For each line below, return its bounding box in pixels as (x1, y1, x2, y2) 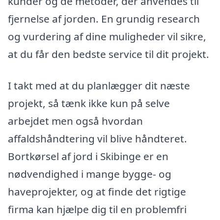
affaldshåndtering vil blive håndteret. (8, 131, 187, 145)
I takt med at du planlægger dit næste (8, 78, 190, 92)
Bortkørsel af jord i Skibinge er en (8, 149, 168, 163)
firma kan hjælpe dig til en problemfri (8, 202, 187, 216)
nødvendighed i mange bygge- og (8, 166, 171, 181)
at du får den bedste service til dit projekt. (8, 47, 209, 61)
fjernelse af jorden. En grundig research (8, 12, 200, 26)
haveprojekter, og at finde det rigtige (8, 184, 186, 198)
